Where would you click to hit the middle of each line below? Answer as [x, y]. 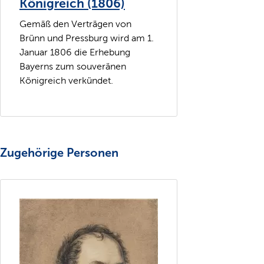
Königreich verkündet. [66, 81]
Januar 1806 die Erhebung [75, 52]
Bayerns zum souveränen [73, 67]
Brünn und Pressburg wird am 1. [87, 38]
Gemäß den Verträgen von [75, 24]
